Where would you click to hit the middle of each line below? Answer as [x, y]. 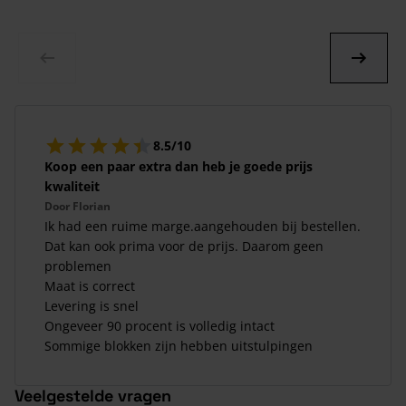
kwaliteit [72, 186]
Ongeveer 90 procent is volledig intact [159, 325]
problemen [78, 266]
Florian [92, 206]
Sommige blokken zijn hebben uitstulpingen [179, 345]
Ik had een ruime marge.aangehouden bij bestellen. [203, 226]
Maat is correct [90, 285]
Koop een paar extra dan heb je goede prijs [179, 166]
